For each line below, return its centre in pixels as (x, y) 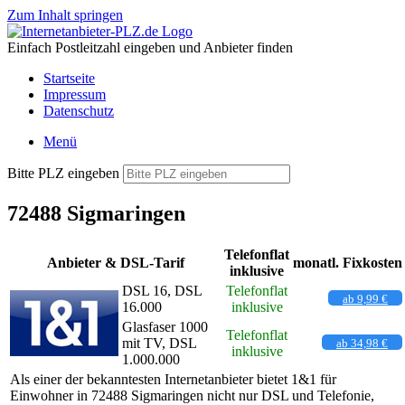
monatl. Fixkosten (348, 262)
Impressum (75, 94)
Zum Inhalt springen (65, 15)
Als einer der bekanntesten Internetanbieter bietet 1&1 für (173, 379)
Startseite (69, 78)
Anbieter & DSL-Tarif (115, 262)
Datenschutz (79, 111)
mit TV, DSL (159, 343)
